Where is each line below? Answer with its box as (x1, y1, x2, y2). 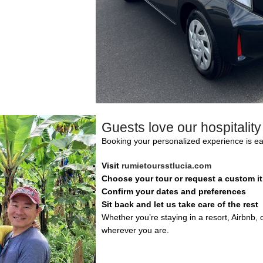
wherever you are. (102, 225, 169, 235)
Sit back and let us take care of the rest (102, 200, 258, 209)
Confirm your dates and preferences (102, 187, 246, 196)
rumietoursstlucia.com (122, 161, 211, 170)
